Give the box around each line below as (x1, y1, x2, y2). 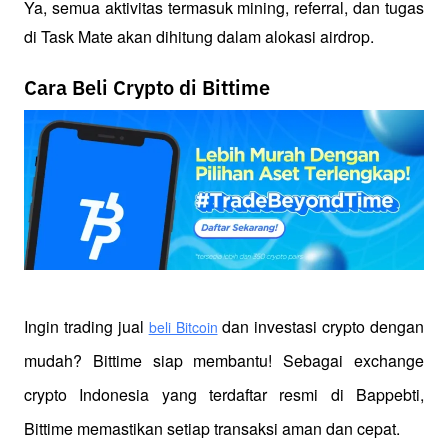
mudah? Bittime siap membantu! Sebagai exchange (24, 348, 424, 372)
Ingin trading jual (24, 314, 144, 338)
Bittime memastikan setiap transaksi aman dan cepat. (24, 416, 400, 440)
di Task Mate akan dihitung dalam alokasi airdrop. (24, 24, 374, 48)
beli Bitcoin (148, 316, 218, 337)
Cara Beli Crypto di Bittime (24, 78, 270, 99)
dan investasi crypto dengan (217, 314, 424, 338)
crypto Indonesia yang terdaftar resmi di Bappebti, (24, 382, 424, 406)
